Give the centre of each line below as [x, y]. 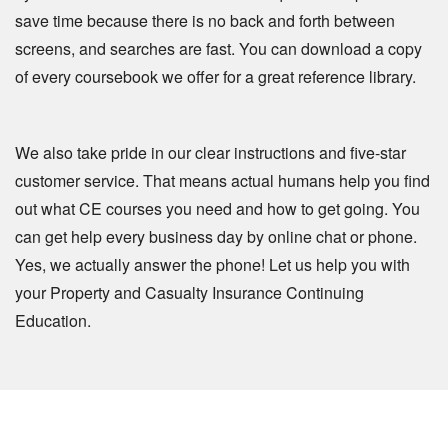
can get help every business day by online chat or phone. [216, 237]
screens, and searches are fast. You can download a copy [218, 49]
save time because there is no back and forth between [205, 21]
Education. [53, 321]
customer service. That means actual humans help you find [222, 181]
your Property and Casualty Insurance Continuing [189, 293]
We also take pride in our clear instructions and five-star [210, 153]
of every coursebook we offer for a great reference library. [215, 77]
